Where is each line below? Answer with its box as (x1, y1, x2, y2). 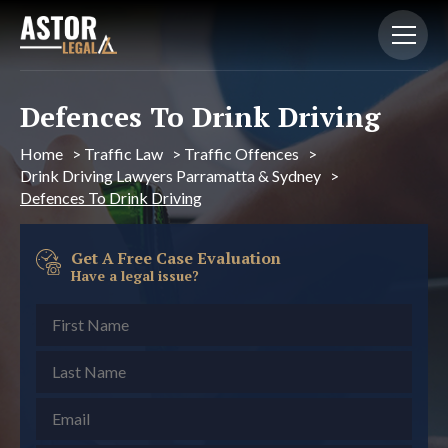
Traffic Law (84, 144, 163, 163)
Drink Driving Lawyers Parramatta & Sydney (20, 166, 321, 185)
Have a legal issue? (71, 266, 199, 285)
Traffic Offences (184, 144, 299, 163)
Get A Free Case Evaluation (71, 247, 281, 269)
